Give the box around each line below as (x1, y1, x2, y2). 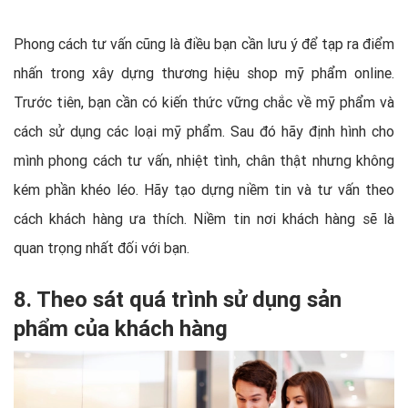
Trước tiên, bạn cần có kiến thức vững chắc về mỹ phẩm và (14, 92, 394, 111)
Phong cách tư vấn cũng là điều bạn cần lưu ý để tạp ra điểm (14, 34, 394, 53)
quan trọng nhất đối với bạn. (14, 238, 189, 257)
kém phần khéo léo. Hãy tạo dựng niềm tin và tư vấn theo (14, 179, 394, 199)
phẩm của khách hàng (14, 314, 228, 342)
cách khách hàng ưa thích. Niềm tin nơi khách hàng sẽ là (14, 209, 394, 228)
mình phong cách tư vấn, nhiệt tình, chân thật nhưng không (14, 150, 394, 169)
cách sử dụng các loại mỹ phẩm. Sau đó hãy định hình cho (14, 121, 394, 140)
